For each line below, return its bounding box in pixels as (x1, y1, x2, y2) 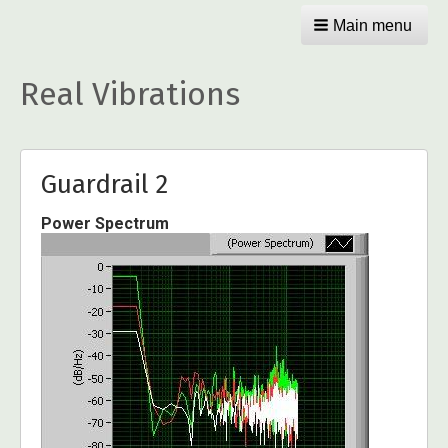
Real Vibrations (20, 75, 240, 113)
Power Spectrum (41, 214, 169, 233)
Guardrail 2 (41, 169, 168, 200)
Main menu (333, 17, 412, 34)
